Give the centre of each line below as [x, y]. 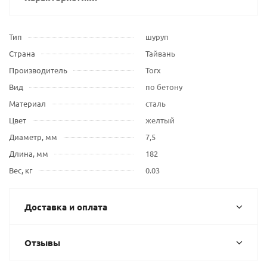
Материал [27, 103]
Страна [22, 53]
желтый [160, 120]
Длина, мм [29, 153]
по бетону [164, 87]
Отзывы [42, 243]
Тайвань [160, 53]
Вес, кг [21, 170]
